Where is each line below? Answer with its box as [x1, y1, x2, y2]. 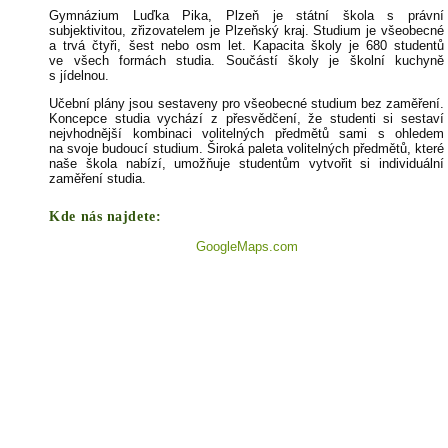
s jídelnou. [49, 67, 110, 83]
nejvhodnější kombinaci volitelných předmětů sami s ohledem [49, 126, 444, 142]
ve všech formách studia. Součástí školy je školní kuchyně [49, 52, 444, 68]
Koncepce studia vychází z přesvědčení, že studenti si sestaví [49, 111, 444, 127]
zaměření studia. [49, 171, 147, 187]
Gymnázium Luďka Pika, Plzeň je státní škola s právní [49, 7, 444, 23]
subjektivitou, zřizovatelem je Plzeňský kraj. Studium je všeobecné [49, 22, 444, 38]
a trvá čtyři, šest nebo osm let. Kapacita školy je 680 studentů [49, 37, 444, 53]
